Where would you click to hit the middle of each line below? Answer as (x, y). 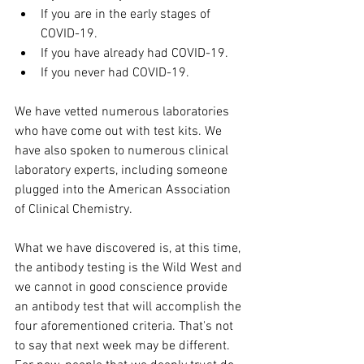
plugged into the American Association (124, 190)
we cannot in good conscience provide (123, 287)
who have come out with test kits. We (120, 131)
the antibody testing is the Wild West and (130, 268)
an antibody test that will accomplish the (130, 307)
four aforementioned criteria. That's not (126, 326)
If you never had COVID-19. (115, 73)
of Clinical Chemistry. (74, 209)
